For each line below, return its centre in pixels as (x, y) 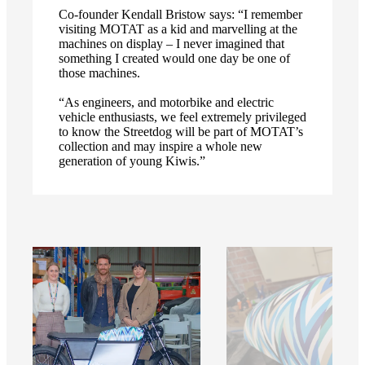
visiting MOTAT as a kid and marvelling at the (178, 29)
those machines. (99, 73)
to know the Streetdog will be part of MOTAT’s (181, 132)
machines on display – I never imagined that (172, 44)
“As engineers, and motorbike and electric (166, 103)
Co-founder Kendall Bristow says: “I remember (180, 15)
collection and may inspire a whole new (161, 147)
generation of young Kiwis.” (132, 161)
